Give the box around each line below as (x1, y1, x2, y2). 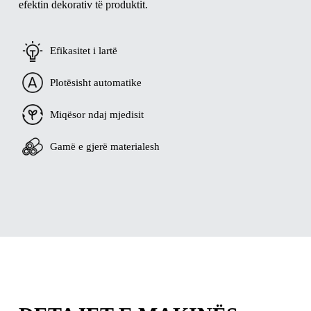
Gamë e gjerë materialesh (49, 140, 160, 152)
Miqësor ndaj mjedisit (49, 108, 144, 120)
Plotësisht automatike (49, 76, 142, 88)
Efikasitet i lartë (49, 45, 117, 57)
